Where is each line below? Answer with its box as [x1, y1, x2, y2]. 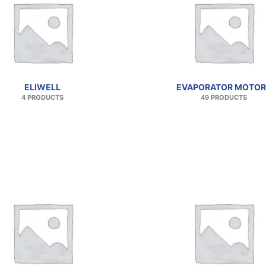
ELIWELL [24, 81, 61, 92]
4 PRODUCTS [21, 93, 64, 102]
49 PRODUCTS [200, 93, 247, 102]
